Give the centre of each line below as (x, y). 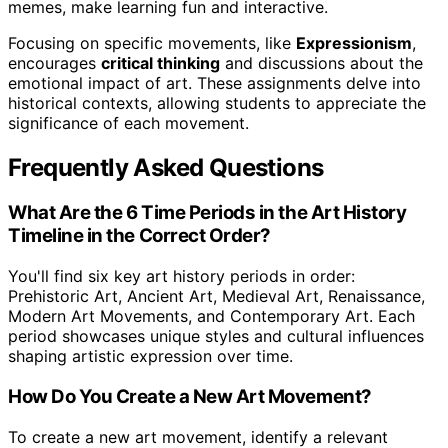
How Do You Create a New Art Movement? (190, 396)
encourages (54, 62)
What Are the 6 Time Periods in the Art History (207, 213)
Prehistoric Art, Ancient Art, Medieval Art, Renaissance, (216, 296)
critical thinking (160, 62)
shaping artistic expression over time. (150, 356)
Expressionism (354, 42)
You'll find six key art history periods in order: (181, 276)
